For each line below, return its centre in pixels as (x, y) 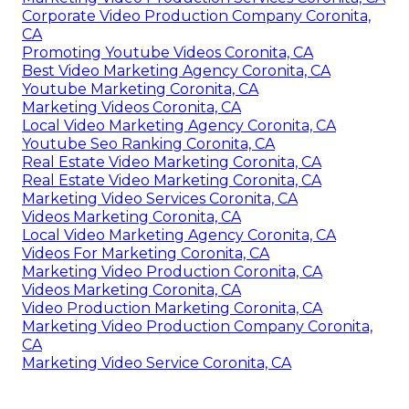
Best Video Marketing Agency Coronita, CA (176, 271)
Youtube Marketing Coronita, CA (140, 289)
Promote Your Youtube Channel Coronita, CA (187, 143)
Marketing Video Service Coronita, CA (157, 107)
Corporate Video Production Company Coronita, (196, 216)
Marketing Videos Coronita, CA (131, 308)
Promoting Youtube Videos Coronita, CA (168, 253)
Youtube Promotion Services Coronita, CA (173, 52)
